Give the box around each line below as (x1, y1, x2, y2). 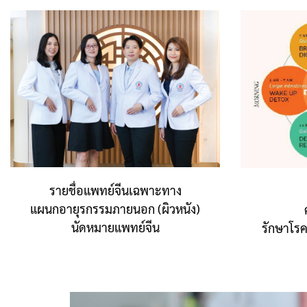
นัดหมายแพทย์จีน (71, 219, 160, 236)
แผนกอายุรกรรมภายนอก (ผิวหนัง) (30, 201, 200, 217)
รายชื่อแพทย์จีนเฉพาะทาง (49, 182, 182, 199)
